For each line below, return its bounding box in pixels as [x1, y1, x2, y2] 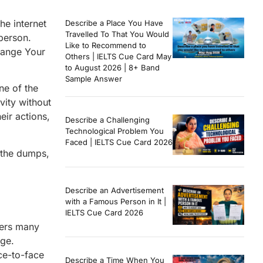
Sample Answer [65, 74, 122, 84]
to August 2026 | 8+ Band [65, 63, 160, 73]
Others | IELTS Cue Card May [65, 52, 171, 62]
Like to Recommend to [65, 41, 146, 50]
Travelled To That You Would [65, 29, 169, 39]
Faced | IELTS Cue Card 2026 [65, 137, 173, 147]
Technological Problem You [65, 126, 164, 136]
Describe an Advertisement [65, 185, 164, 195]
